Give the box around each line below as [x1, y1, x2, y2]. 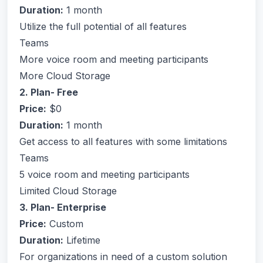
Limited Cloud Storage [19, 185, 117, 197]
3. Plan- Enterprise [19, 201, 106, 213]
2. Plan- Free [19, 86, 78, 98]
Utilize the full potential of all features [19, 21, 187, 32]
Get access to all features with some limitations [19, 136, 227, 147]
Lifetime [63, 234, 100, 246]
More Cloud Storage [19, 70, 110, 82]
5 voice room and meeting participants [19, 168, 190, 180]
